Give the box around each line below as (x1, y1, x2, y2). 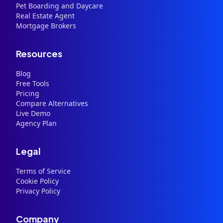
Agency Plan (16, 118, 57, 128)
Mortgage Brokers (16, 21, 76, 30)
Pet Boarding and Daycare (16, 1, 103, 10)
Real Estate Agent (16, 11, 75, 20)
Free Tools (16, 79, 49, 88)
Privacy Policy (16, 186, 60, 196)
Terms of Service (16, 166, 71, 176)
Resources (16, 48, 62, 59)
